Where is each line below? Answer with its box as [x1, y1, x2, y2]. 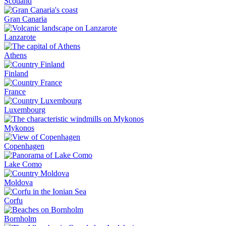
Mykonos [4, 124, 34, 132]
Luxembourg [4, 105, 45, 114]
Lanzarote [4, 33, 36, 41]
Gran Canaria [4, 15, 47, 23]
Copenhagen [4, 142, 44, 150]
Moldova [4, 178, 33, 187]
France [4, 87, 26, 96]
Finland [4, 69, 28, 78]
